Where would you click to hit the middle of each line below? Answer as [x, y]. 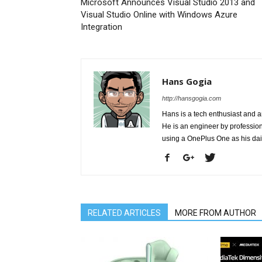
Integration [101, 27]
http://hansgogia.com [192, 98]
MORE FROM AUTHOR [216, 213]
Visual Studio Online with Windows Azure [159, 15]
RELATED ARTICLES [124, 213]
